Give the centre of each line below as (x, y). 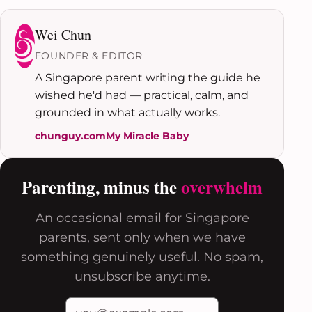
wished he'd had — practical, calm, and (141, 95)
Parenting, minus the (101, 187)
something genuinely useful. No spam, (142, 257)
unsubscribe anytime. (142, 276)
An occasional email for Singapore (142, 218)
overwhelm (222, 187)
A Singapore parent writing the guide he (147, 78)
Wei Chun (63, 34)
